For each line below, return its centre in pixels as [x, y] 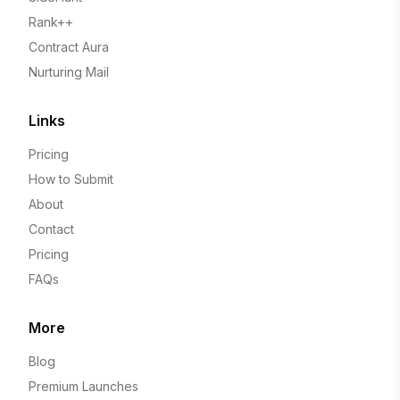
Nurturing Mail [69, 72]
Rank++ [51, 22]
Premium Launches [83, 387]
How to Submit [71, 179]
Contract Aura [69, 47]
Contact [51, 229]
